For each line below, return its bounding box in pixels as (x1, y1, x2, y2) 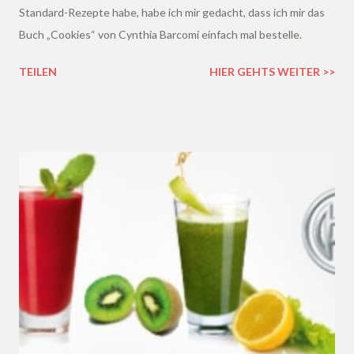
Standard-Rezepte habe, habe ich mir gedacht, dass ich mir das (19, 5, 325, 19)
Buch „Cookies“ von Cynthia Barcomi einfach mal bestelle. (19, 27, 302, 41)
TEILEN (19, 64, 57, 78)
